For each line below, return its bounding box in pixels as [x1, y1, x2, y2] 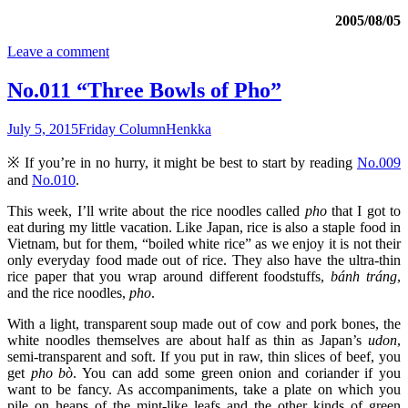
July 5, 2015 [7, 120, 78, 137]
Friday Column [78, 120, 166, 137]
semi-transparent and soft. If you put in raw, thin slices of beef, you [7, 348, 401, 364]
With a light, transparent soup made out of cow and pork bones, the [7, 315, 401, 331]
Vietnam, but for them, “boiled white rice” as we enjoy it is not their [7, 235, 401, 251]
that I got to [326, 202, 402, 219]
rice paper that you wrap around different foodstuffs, [7, 268, 331, 284]
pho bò [30, 364, 74, 381]
